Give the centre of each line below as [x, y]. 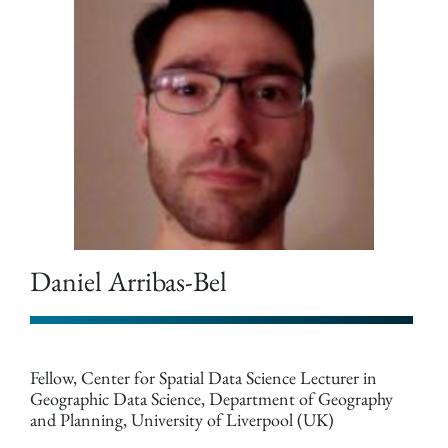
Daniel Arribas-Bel [128, 281]
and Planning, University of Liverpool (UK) [182, 420]
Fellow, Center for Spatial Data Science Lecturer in [203, 378]
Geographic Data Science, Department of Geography [211, 399]
